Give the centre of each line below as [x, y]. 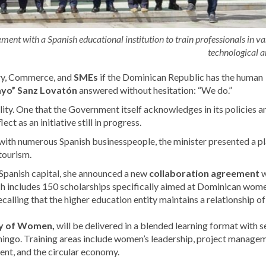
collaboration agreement [204, 173]
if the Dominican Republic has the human [180, 77]
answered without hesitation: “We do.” [155, 90]
